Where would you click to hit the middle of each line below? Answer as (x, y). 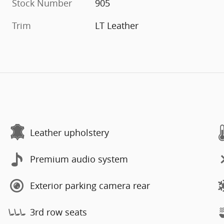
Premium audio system (79, 159)
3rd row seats (58, 212)
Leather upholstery (69, 133)
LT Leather (117, 25)
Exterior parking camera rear (90, 186)
